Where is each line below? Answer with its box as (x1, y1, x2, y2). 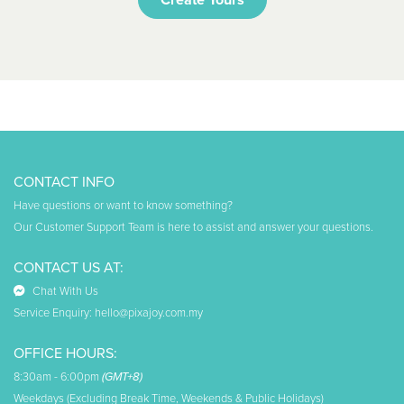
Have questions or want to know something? (14, 197, 233, 213)
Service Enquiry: (14, 305, 95, 320)
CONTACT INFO (14, 172, 115, 191)
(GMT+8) (102, 369, 142, 384)
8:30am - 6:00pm (14, 369, 102, 384)
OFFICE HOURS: (14, 344, 117, 363)
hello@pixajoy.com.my (95, 305, 203, 320)
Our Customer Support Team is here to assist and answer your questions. (14, 219, 373, 234)
